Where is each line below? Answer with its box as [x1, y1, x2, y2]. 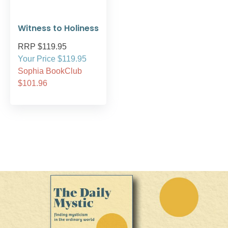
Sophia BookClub [18, 66, 82, 75]
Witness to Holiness [18, 22, 99, 34]
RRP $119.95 [18, 42, 67, 51]
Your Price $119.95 [18, 54, 87, 63]
